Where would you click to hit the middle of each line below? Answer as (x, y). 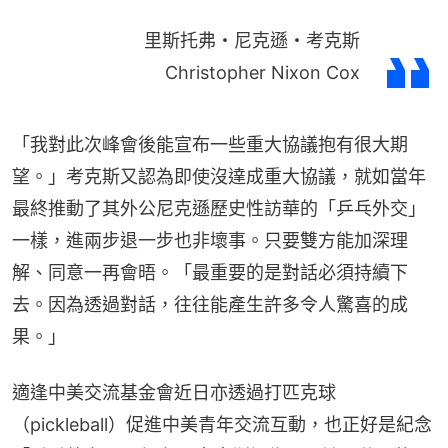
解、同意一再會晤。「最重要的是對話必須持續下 (210, 273)
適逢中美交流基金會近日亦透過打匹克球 (174, 393)
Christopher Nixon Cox (262, 73)
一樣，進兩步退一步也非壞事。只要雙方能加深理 (210, 241)
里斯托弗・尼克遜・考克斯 (252, 41)
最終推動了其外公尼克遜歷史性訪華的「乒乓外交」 (219, 209)
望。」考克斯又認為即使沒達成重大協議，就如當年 (219, 177)
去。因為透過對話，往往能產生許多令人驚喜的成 (210, 305)
